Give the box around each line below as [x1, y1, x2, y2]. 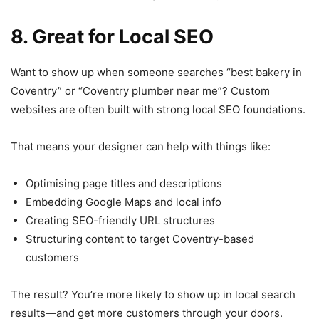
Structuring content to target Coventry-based [26, 231, 254, 246]
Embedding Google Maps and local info [26, 194, 221, 209]
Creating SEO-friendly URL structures [26, 213, 215, 227]
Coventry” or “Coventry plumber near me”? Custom [11, 83, 270, 98]
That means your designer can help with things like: [11, 139, 271, 153]
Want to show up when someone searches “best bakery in [11, 65, 302, 79]
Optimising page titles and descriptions [26, 176, 222, 190]
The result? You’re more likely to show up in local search [11, 287, 296, 301]
